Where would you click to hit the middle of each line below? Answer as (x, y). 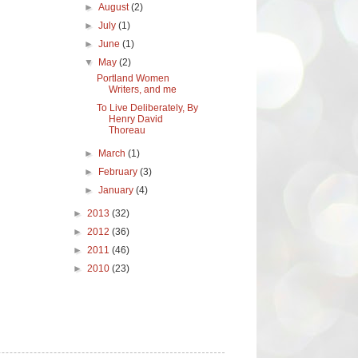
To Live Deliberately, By (147, 107)
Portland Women (133, 78)
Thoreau (127, 130)
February (119, 171)
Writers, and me (142, 89)
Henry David (135, 119)
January (117, 190)
